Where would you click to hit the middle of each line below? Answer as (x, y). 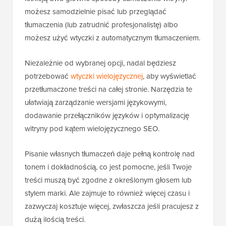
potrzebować (48, 76)
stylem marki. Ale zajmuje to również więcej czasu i (107, 193)
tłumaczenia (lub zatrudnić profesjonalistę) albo (101, 25)
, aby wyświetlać (169, 76)
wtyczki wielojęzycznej (107, 76)
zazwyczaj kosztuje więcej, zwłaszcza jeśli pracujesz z (112, 206)
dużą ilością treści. (55, 219)
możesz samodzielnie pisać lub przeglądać (96, 12)
